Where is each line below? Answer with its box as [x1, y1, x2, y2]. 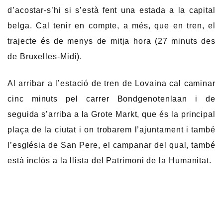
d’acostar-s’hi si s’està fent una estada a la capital [7, 6, 216, 15]
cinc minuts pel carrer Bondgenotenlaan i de [7, 94, 216, 103]
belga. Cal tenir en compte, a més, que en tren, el [7, 21, 216, 30]
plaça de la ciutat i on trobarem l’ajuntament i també [7, 125, 216, 134]
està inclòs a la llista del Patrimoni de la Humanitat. [7, 156, 212, 165]
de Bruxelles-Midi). [7, 52, 83, 61]
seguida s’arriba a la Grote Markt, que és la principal [7, 110, 216, 118]
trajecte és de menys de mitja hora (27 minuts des [7, 37, 216, 46]
